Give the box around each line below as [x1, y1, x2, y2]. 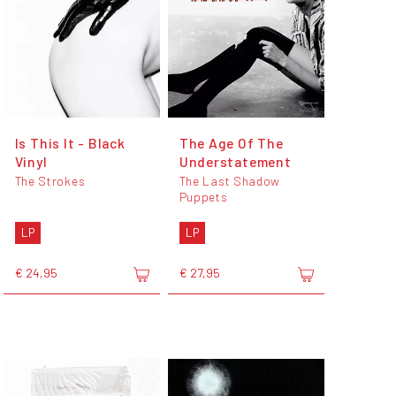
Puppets [179, 189, 228, 205]
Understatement [179, 153, 292, 171]
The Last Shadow [179, 173, 281, 189]
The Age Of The [179, 134, 284, 152]
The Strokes [14, 173, 86, 189]
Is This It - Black [14, 134, 126, 152]
